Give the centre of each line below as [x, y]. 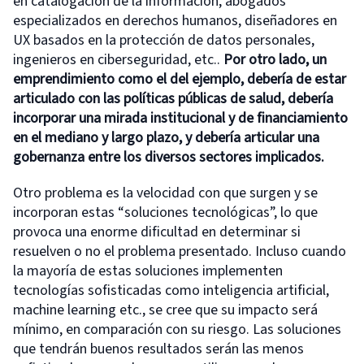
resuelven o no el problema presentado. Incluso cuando [180, 251]
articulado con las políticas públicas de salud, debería [173, 98]
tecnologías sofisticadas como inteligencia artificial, [171, 290]
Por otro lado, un [275, 59]
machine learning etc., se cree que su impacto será [165, 310]
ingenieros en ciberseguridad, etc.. [118, 59]
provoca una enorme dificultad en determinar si [157, 232]
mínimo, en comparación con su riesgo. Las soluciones [177, 329]
